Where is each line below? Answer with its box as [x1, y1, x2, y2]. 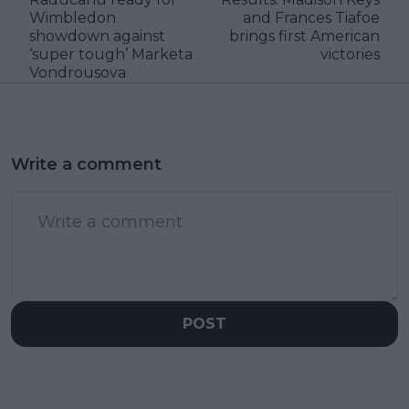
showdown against [29, 27, 165, 46]
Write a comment [11, 154, 162, 175]
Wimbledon [29, 9, 116, 27]
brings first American [229, 27, 380, 46]
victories [320, 46, 380, 64]
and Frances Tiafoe [243, 9, 380, 27]
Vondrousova [29, 64, 126, 82]
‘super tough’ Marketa [29, 46, 193, 64]
